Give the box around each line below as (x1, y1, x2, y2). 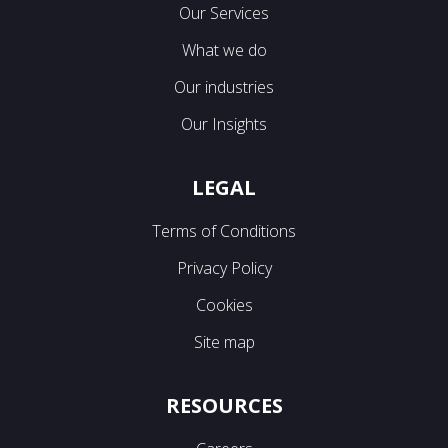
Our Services (179, 2, 269, 25)
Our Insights (181, 113, 267, 136)
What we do (181, 39, 267, 62)
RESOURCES (165, 392, 283, 420)
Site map (193, 331, 255, 354)
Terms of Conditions (152, 220, 296, 243)
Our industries (174, 76, 274, 99)
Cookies (195, 294, 253, 317)
